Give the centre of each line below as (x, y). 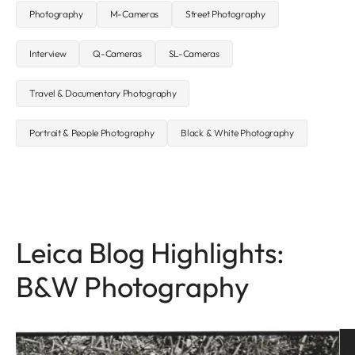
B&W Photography (133, 286)
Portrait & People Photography (92, 132)
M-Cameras (134, 13)
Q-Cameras (117, 53)
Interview (48, 53)
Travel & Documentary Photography (103, 93)
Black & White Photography (237, 132)
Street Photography (225, 13)
